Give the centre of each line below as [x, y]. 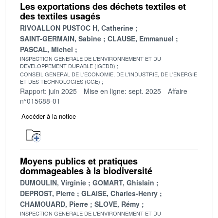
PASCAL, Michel [46, 49]
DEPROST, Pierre [47, 193]
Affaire [178, 91]
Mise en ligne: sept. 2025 [122, 91]
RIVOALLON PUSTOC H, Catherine [77, 27]
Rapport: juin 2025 [48, 91]
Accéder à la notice [49, 116]
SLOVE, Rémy [117, 204]
